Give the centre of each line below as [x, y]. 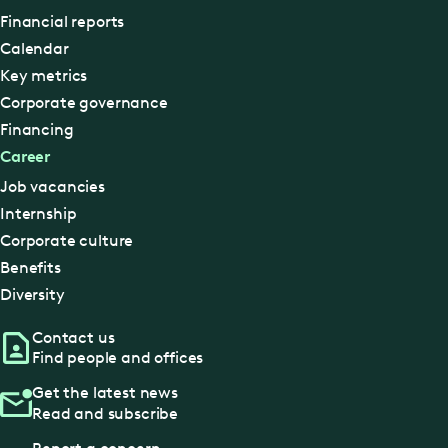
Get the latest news [105, 393]
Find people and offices [118, 358]
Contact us [73, 337]
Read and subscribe [105, 413]
